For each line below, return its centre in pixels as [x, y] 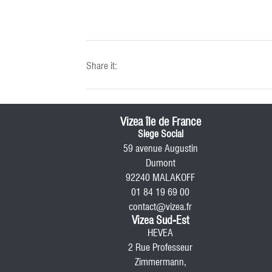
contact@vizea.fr [160, 207]
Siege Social [160, 134]
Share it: [102, 66]
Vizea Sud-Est [160, 220]
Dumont [160, 163]
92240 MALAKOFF [160, 178]
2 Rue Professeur [160, 247]
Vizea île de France [160, 121]
